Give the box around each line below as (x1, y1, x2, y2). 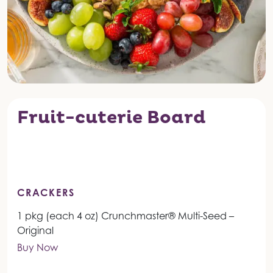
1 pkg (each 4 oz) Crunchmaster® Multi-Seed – (17, 210, 234, 222)
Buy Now (17, 241, 58, 254)
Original (17, 224, 54, 237)
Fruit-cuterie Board (17, 107, 206, 129)
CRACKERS (17, 186, 75, 199)
